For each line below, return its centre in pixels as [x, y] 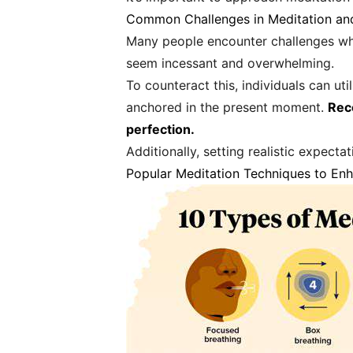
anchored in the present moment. [227, 107]
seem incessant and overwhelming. [230, 63]
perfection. [160, 129]
